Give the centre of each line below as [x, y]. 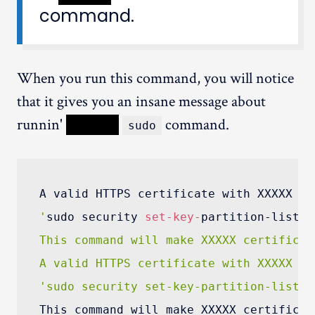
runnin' [41, 124]
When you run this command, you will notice [155, 78]
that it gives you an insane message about [141, 101]
